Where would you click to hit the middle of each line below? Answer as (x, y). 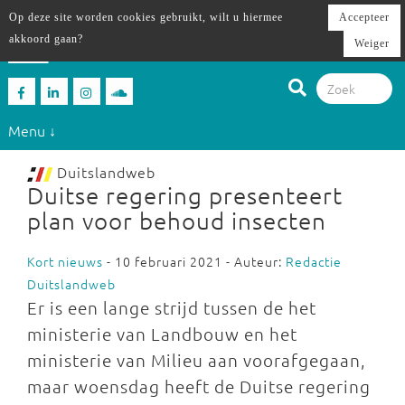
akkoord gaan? (46, 39)
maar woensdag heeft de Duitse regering (199, 386)
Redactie (314, 261)
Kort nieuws (65, 261)
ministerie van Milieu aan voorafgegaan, (197, 360)
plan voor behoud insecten (177, 220)
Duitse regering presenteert (185, 195)
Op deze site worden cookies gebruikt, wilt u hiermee (146, 17)
